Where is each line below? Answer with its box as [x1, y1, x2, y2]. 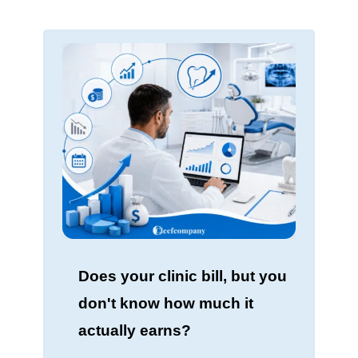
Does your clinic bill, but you [78, 268, 287, 285]
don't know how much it [78, 295, 253, 312]
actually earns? [78, 322, 191, 340]
